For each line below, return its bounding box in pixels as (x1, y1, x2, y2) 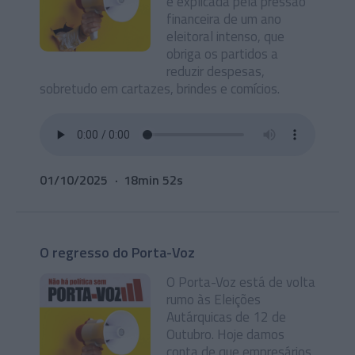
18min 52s (124, 170, 183, 189)
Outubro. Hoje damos (166, 324, 284, 345)
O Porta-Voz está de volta (166, 272, 315, 292)
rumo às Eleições (166, 289, 261, 310)
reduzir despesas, (166, 61, 265, 82)
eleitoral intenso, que (166, 26, 284, 47)
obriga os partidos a (166, 44, 278, 64)
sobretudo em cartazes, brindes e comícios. (40, 78, 280, 99)
